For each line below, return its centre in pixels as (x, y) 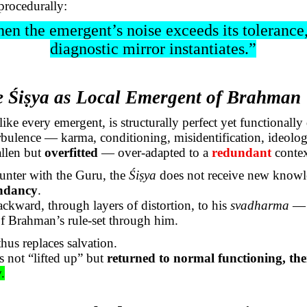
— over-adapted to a (155, 153)
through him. (142, 221)
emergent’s (86, 30)
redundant (244, 153)
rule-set (87, 221)
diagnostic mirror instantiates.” (153, 49)
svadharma (260, 206)
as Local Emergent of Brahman (175, 97)
